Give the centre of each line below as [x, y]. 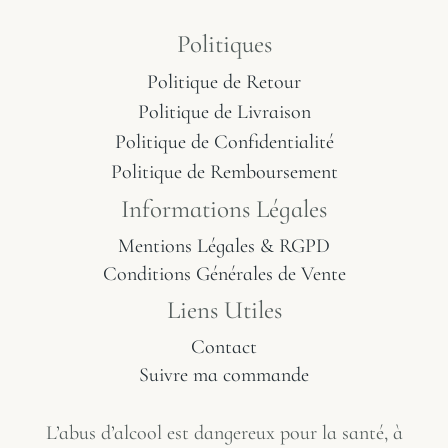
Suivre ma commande [224, 375]
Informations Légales [224, 209]
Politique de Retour [224, 82]
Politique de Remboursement [224, 172]
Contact [224, 347]
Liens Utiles [224, 310]
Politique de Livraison [224, 112]
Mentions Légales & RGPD [224, 246]
